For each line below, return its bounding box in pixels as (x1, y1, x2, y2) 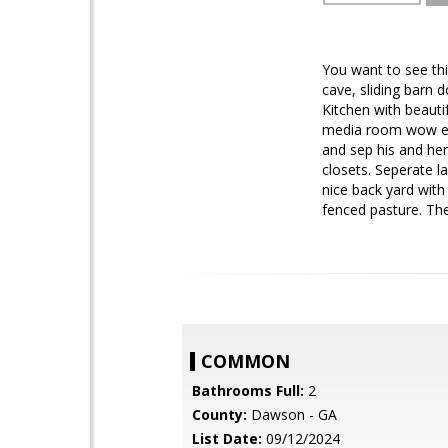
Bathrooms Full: (192, 381, 304, 400)
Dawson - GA (247, 405, 337, 424)
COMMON (201, 349, 290, 373)
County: (192, 405, 247, 424)
